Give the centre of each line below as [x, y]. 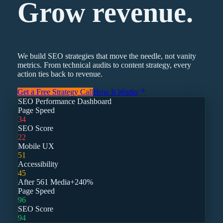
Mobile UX [36, 146]
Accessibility [38, 164]
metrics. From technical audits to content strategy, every [104, 65]
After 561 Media [44, 182]
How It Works [115, 92]
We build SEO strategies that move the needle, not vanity [107, 56]
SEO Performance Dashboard [64, 101]
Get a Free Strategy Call [55, 92]
